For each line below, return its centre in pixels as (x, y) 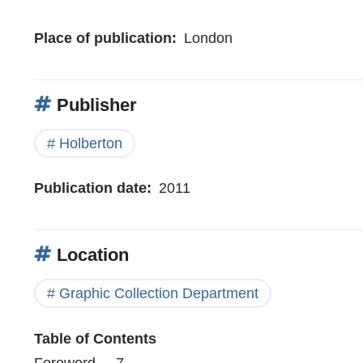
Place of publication (103, 38)
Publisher (94, 105)
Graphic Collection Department (159, 294)
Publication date (90, 188)
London (208, 38)
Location (90, 255)
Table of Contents (95, 338)
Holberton (91, 143)
